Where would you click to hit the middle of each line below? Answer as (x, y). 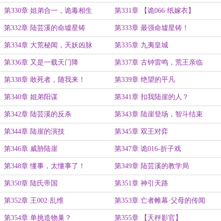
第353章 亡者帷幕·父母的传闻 (160, 201)
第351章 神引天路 (141, 183)
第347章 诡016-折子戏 (148, 149)
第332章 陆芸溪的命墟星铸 (45, 28)
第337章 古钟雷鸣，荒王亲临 (159, 62)
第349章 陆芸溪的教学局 (152, 166)
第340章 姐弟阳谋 (31, 97)
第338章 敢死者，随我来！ (45, 80)
